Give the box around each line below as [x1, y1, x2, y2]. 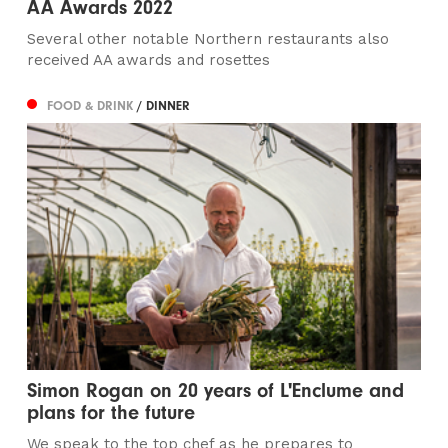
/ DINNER [137, 97, 191, 113]
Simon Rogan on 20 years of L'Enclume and [27, 378, 405, 402]
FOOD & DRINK [47, 97, 138, 113]
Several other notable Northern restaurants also [27, 30, 390, 49]
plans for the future [27, 400, 196, 424]
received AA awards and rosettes [27, 51, 271, 70]
